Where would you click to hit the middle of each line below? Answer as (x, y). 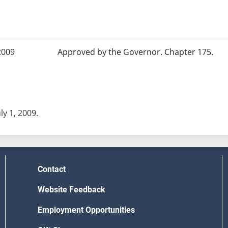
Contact (52, 169)
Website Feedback (72, 190)
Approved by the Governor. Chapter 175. (136, 52)
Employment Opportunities (86, 210)
